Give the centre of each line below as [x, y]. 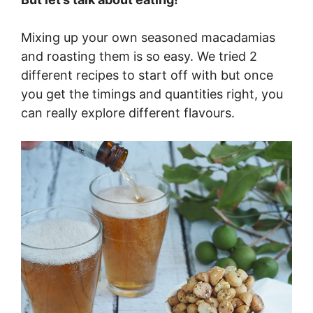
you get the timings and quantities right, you [152, 94]
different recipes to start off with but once [147, 75]
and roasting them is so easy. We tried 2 [139, 56]
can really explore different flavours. [128, 112]
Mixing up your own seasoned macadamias [148, 37]
